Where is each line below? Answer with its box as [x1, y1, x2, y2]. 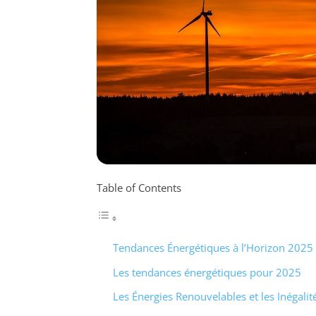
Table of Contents [97, 181, 181, 195]
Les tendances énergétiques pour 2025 [112, 265, 301, 279]
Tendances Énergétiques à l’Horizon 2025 [112, 241, 313, 255]
